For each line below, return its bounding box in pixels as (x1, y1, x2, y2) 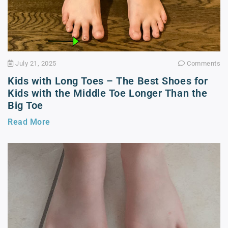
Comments (185, 60, 220, 68)
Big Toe (8, 99, 43, 112)
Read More (8, 117, 50, 127)
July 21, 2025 (13, 60, 56, 68)
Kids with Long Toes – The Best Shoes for (8, 75, 208, 88)
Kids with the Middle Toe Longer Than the (8, 87, 208, 100)
